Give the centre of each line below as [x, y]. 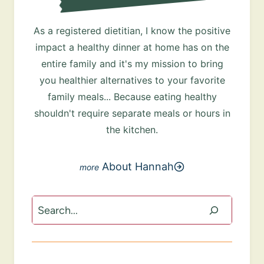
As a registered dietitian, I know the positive [132, 31]
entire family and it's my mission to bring [132, 64]
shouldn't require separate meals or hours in [132, 113]
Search [49, 204]
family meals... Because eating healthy [132, 97]
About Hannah [138, 167]
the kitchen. [132, 130]
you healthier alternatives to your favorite [132, 80]
